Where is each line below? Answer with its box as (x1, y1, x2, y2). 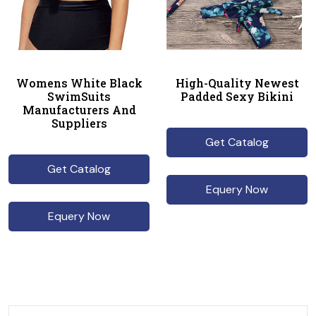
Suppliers (51, 116, 107, 130)
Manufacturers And (22, 102, 136, 117)
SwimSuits (47, 89, 111, 104)
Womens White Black (16, 75, 142, 90)
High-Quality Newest (175, 75, 299, 90)
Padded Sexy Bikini (181, 89, 293, 104)
